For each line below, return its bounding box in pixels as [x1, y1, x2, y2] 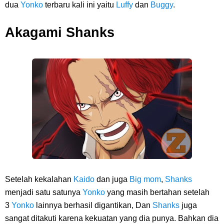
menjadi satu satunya [5, 188, 82, 196]
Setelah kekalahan [5, 175, 73, 183]
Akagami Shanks [5, 24, 114, 40]
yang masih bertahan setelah [107, 188, 209, 196]
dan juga [96, 175, 129, 183]
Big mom [129, 175, 161, 183]
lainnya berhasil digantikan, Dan [36, 201, 152, 209]
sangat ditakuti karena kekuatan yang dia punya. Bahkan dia [5, 214, 218, 222]
